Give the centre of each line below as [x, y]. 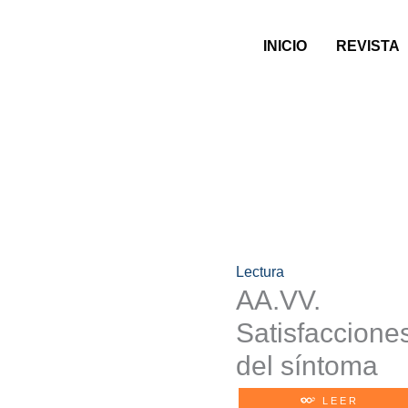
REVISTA [367, 46]
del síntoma [307, 366]
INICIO [285, 46]
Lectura [260, 272]
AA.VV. [278, 301]
